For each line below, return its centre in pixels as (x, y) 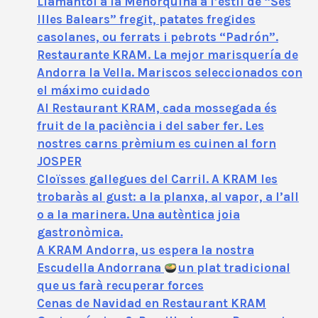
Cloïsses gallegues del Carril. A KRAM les (157, 179)
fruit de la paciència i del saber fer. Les (150, 125)
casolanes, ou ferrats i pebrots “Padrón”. (158, 37)
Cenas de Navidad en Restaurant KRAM (152, 303)
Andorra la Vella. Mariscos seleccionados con (170, 72)
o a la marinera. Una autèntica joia (138, 214)
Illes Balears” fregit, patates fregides (146, 19)
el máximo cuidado (93, 90)
